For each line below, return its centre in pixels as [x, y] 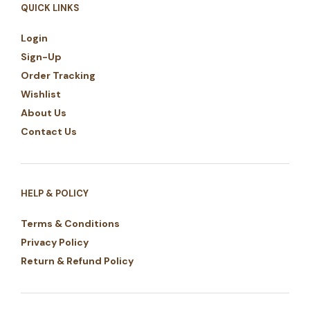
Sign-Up [41, 56]
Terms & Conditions [70, 223]
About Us [44, 112]
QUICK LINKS [50, 8]
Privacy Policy [55, 242]
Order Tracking [58, 75]
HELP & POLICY [55, 193]
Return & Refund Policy [77, 261]
